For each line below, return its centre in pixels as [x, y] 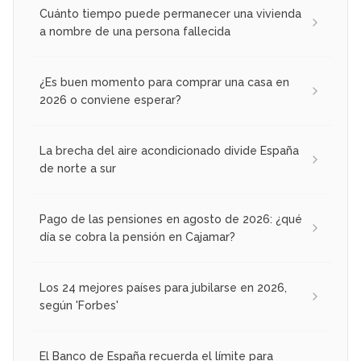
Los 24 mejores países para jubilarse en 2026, [163, 287]
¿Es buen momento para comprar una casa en [164, 82]
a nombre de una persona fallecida [135, 31]
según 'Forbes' [79, 305]
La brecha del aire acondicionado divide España [169, 150]
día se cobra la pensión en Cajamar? [137, 237]
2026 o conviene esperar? [110, 100]
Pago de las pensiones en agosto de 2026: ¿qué [171, 219]
